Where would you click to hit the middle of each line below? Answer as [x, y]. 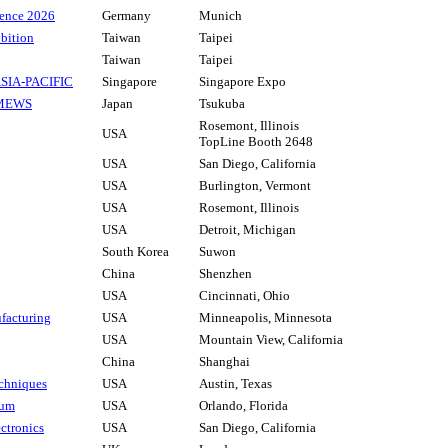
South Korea [135, 252]
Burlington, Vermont [255, 186]
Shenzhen [225, 274]
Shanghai [224, 362]
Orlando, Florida [243, 406]
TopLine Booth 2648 [256, 142]
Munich [220, 16]
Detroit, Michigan [247, 230]
